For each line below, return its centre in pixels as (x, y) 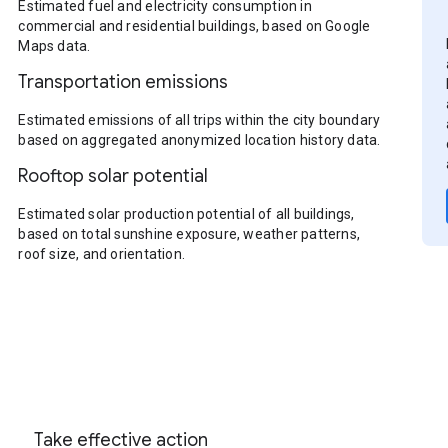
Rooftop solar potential (113, 176)
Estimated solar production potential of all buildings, (186, 214)
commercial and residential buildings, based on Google (194, 26)
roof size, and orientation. (101, 254)
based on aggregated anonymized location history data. (199, 140)
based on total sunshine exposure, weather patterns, (189, 234)
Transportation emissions (123, 82)
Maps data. (54, 46)
